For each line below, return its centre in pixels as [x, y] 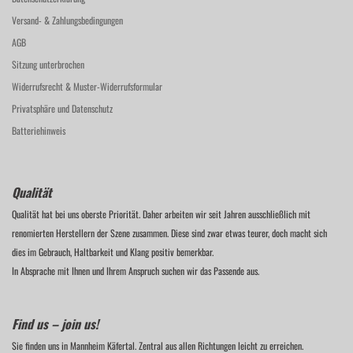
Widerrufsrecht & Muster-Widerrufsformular [87, 86]
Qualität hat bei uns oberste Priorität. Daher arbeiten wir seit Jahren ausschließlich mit [161, 214]
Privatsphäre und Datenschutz [62, 108]
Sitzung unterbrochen [48, 64]
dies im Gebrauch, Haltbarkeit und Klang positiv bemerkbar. [113, 252]
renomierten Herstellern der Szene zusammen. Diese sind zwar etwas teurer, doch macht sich [169, 233]
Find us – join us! [55, 324]
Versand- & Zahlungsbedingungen [67, 20]
